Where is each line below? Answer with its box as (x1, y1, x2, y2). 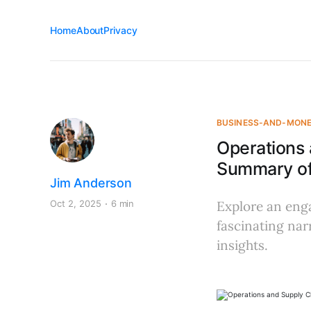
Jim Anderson (50, 176, 132, 190)
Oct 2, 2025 (50, 198, 101, 209)
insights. (217, 237, 268, 253)
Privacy (103, 24, 137, 36)
